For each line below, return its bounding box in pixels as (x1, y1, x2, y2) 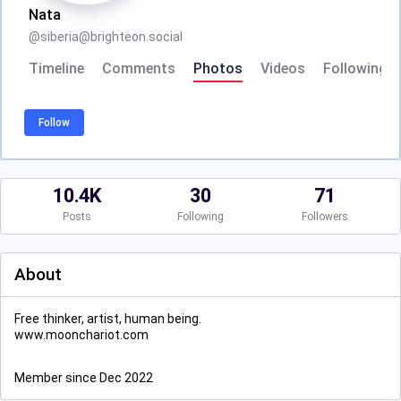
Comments (102, 60, 175, 77)
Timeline (29, 60, 84, 77)
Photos (193, 60, 243, 77)
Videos (260, 60, 305, 77)
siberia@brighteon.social (40, 30, 183, 44)
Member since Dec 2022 (14, 371, 153, 385)
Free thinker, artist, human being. (14, 311, 201, 326)
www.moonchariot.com (14, 328, 149, 342)
